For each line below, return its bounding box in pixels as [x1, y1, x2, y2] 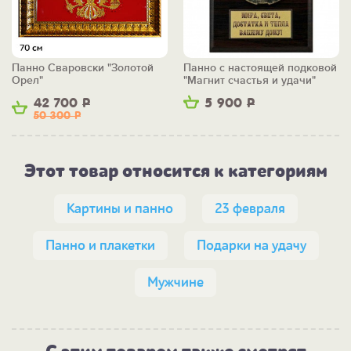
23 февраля [214, 201, 285, 218]
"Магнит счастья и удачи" [183, 74, 316, 88]
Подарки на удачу [196, 237, 306, 255]
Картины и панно [66, 201, 173, 218]
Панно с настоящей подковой [183, 61, 337, 75]
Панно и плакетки [45, 237, 155, 255]
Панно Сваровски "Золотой [12, 61, 154, 75]
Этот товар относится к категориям [24, 160, 327, 183]
